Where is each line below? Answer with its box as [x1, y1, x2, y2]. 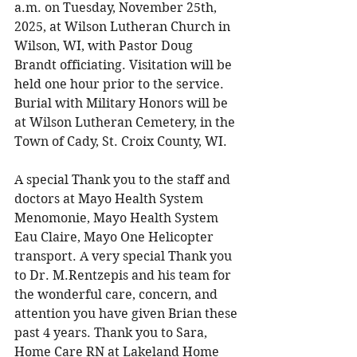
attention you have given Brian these [14, 305, 241, 321]
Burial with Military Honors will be [14, 95, 231, 111]
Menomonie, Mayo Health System [14, 210, 222, 226]
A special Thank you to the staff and [14, 171, 233, 187]
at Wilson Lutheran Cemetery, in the [14, 114, 238, 130]
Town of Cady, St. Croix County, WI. [14, 133, 230, 149]
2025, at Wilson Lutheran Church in [14, 18, 233, 34]
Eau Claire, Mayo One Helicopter [14, 229, 217, 245]
